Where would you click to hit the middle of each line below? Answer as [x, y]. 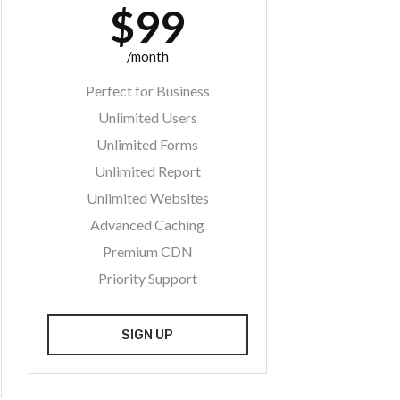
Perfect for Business [147, 91]
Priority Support [147, 278]
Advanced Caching [148, 225]
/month [147, 56]
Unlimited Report [147, 171]
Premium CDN [147, 251]
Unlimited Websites [147, 198]
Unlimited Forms [148, 144]
